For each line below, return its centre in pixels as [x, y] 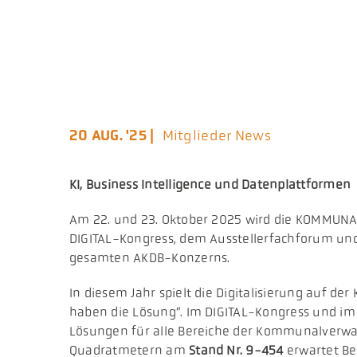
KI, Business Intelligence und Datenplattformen [210, 184]
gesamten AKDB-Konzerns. [149, 257]
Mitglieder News [216, 135]
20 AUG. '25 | [112, 135]
